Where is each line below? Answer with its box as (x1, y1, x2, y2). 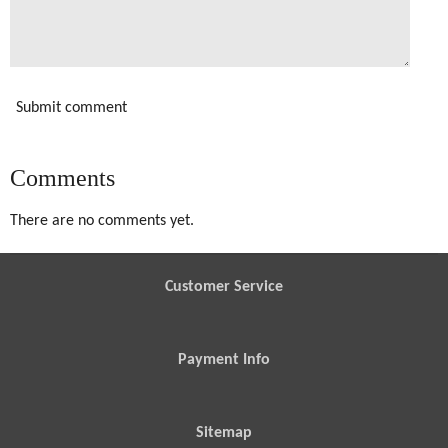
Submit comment (16, 100, 127, 117)
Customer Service (165, 279, 283, 296)
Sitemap (196, 425, 252, 442)
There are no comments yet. (10, 213, 194, 230)
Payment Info (178, 352, 270, 369)
